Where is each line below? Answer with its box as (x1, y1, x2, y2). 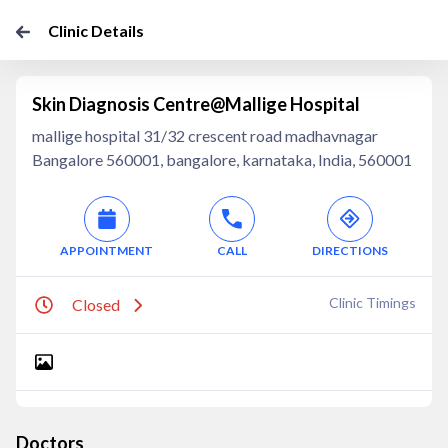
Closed (72, 295, 120, 314)
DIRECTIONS (311, 243, 388, 258)
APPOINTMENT (60, 243, 154, 258)
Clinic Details (48, 21, 144, 40)
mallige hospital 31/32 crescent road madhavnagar (32, 126, 378, 145)
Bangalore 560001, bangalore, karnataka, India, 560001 (32, 150, 412, 169)
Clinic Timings (329, 294, 416, 311)
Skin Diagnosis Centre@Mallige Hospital (32, 93, 360, 115)
